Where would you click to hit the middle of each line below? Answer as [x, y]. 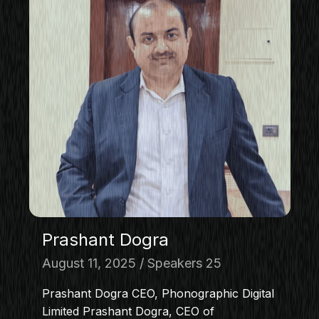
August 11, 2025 [89, 263]
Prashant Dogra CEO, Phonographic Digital [158, 293]
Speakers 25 [184, 263]
